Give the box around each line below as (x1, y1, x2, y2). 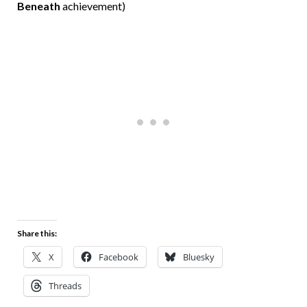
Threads (49, 279, 82, 292)
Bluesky (183, 250, 214, 263)
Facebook (99, 250, 138, 263)
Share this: (17, 228, 57, 238)
